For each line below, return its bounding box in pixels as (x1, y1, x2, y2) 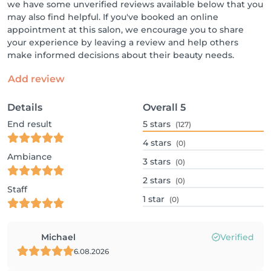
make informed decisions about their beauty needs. (7, 50, 234, 60)
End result (7, 119, 52, 129)
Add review (8, 73, 65, 85)
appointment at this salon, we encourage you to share (7, 24, 244, 35)
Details (7, 102, 42, 113)
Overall (143, 102, 178, 113)
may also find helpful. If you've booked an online (7, 11, 218, 22)
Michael (41, 232, 76, 243)
